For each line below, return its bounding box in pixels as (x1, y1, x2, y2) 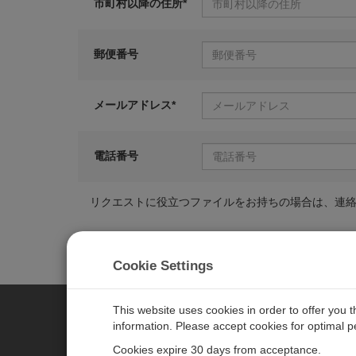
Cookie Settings (113, 258, 213, 273)
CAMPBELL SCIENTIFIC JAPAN (77, 327, 353, 344)
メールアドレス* (93, 99, 176, 111)
